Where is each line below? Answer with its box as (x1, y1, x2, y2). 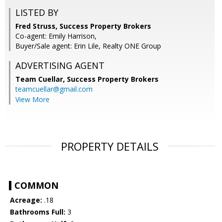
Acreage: (10, 195, 42, 205)
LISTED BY (15, 6, 58, 19)
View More (15, 95, 50, 105)
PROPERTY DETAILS (61, 139, 159, 154)
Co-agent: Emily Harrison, (15, 31, 97, 41)
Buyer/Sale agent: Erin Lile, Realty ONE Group (15, 41, 161, 51)
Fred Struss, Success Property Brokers (15, 21, 151, 31)
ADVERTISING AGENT (15, 59, 105, 72)
